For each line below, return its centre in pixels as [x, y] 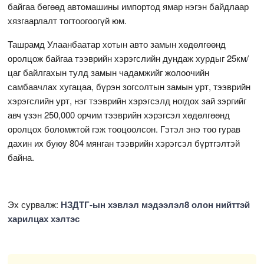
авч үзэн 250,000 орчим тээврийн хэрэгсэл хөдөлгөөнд [119, 114]
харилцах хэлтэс [44, 218]
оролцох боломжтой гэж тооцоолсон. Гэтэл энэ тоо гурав [124, 128]
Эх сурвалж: [34, 204]
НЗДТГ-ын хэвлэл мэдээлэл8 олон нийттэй [156, 204]
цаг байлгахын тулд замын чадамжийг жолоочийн [109, 72]
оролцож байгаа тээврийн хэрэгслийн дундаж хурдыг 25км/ [128, 58]
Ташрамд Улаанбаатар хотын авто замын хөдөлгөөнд [117, 44]
